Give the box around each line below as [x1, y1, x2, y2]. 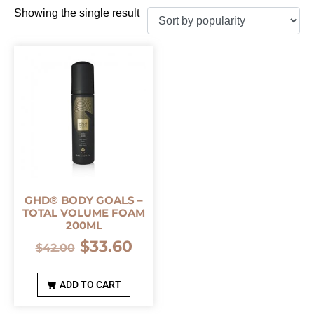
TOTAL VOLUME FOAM [22, 206, 145, 220]
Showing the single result [14, 7, 139, 19]
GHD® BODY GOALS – [25, 193, 143, 207]
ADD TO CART [59, 278, 121, 290]
